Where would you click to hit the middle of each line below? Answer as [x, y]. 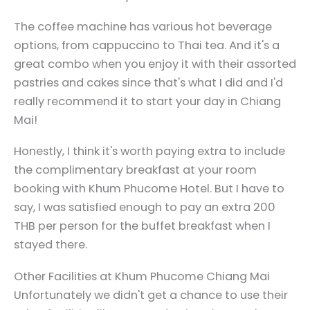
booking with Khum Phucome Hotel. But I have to [149, 189]
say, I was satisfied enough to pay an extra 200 [145, 208]
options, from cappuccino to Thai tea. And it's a [147, 46]
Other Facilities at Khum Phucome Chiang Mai [142, 276]
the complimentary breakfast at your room [135, 170]
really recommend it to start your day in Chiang [147, 102]
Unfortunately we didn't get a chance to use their [151, 295]
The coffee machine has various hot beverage [143, 27]
